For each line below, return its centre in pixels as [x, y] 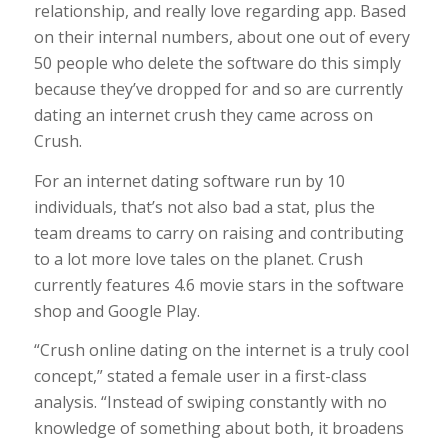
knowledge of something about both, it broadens [218, 428]
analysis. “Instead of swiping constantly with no [210, 402]
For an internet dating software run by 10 [189, 180]
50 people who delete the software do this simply [217, 63]
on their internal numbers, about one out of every [221, 37]
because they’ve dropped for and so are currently [218, 89]
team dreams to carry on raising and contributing [218, 232]
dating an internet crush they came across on [203, 115]
